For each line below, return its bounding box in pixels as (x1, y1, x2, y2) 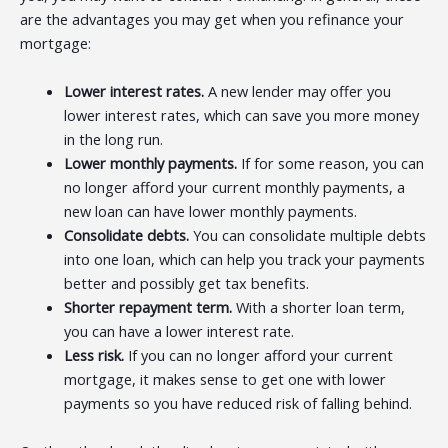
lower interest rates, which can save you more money (63, 105, 419, 126)
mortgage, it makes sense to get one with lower (63, 369, 386, 390)
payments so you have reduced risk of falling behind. (63, 393, 412, 414)
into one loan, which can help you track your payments (63, 249, 425, 270)
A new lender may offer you (207, 81, 391, 102)
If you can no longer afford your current (127, 345, 393, 366)
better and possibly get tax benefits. (63, 273, 309, 294)
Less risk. (63, 345, 128, 366)
